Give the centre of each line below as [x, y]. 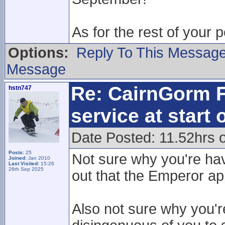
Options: [38, 53]
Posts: [16, 152]
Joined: [18, 158]
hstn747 [20, 88]
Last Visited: [25, 163]
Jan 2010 [38, 158]
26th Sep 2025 [26, 169]
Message [36, 69]
